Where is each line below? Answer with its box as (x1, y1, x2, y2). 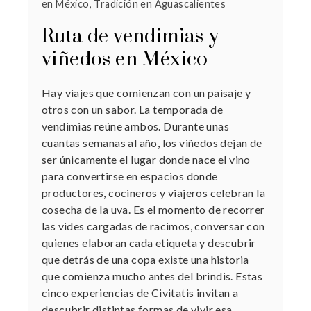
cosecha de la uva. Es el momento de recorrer (42, 202, 265, 216)
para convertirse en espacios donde (42, 169, 218, 183)
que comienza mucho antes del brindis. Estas (42, 269, 263, 283)
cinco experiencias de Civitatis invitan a (42, 285, 239, 299)
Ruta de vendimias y (42, 24, 219, 49)
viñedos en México (42, 47, 208, 72)
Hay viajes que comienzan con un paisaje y (42, 85, 251, 99)
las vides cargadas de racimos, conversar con (42, 219, 265, 233)
